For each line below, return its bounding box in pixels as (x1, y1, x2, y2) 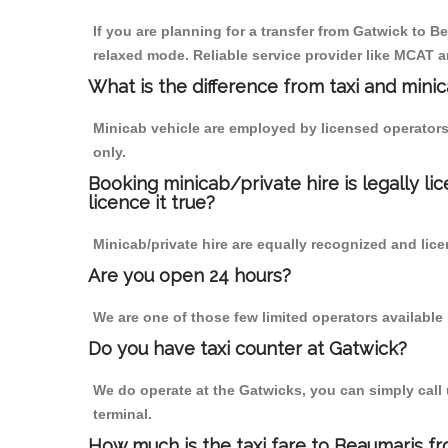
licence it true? (88, 192, 215, 214)
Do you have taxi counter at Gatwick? (88, 338, 407, 360)
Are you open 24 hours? (88, 265, 291, 287)
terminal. (93, 406, 152, 423)
